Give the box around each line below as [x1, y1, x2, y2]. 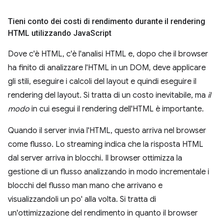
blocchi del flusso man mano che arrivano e [8, 180, 163, 191]
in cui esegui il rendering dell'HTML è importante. [29, 104, 204, 114]
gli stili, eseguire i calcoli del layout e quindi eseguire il [8, 76, 196, 86]
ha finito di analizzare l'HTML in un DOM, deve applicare [8, 62, 206, 73]
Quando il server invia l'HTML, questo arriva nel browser [8, 125, 206, 136]
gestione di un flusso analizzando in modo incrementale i [8, 166, 209, 177]
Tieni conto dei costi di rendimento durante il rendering [8, 16, 205, 26]
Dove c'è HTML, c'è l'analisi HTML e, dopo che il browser [8, 49, 208, 59]
